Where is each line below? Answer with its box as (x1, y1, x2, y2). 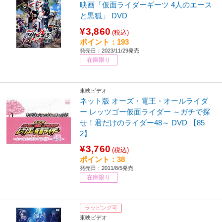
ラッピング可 (84, 205, 117, 211)
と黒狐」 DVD (80, 11, 128, 20)
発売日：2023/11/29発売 (80, 47, 140, 54)
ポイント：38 (80, 155, 125, 164)
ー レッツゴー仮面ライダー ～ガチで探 (80, 108, 211, 116)
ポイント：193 (80, 37, 129, 46)
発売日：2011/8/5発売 (80, 165, 134, 171)
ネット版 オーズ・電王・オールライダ (80, 97, 209, 106)
